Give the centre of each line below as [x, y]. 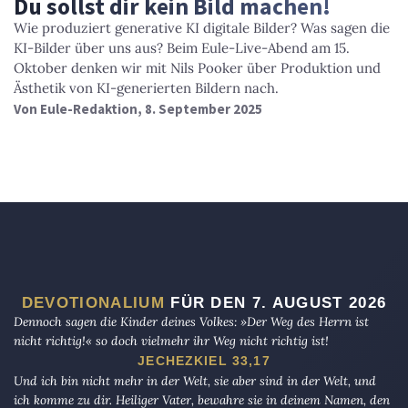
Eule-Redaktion [89, 108]
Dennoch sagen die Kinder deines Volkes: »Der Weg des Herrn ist [191, 321]
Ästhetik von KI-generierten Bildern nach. [146, 87]
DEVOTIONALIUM [93, 302]
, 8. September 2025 [200, 108]
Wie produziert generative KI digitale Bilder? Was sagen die [202, 27]
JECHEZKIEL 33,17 [204, 360]
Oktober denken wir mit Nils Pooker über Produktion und [197, 67]
